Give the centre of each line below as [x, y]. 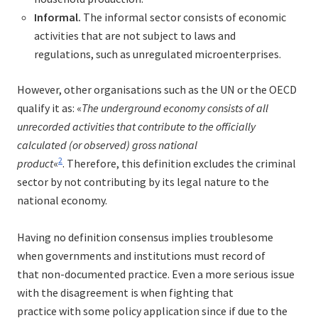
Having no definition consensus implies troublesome [145, 237]
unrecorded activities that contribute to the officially [136, 127]
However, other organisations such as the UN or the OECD [157, 90]
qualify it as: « [49, 108]
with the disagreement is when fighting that [125, 293]
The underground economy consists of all [175, 108]
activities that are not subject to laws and [135, 36]
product [35, 164]
